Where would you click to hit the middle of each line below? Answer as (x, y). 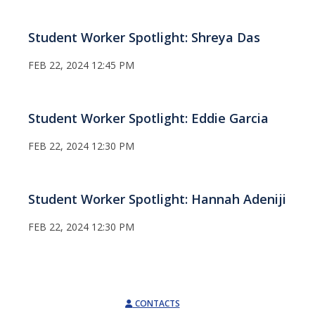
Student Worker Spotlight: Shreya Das (144, 38)
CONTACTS (156, 304)
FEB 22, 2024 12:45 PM (81, 65)
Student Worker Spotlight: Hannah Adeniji (157, 199)
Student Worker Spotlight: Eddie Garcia (148, 118)
